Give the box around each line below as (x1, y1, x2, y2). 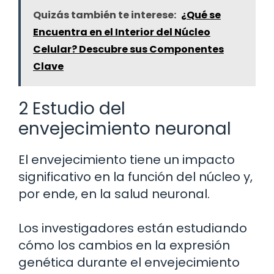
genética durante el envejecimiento (18, 254, 240, 272)
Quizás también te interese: (33, 8, 176, 23)
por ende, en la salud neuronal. (18, 185, 210, 203)
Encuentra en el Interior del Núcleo (33, 25, 210, 40)
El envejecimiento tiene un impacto (18, 151, 235, 169)
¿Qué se (181, 8, 221, 23)
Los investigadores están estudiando (18, 220, 247, 237)
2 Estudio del (18, 97, 125, 121)
